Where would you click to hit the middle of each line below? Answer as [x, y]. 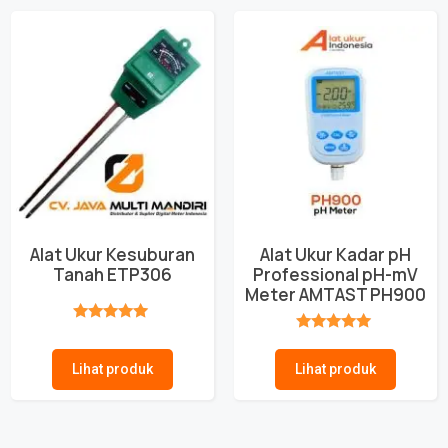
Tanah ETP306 [112, 274]
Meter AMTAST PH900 [335, 294]
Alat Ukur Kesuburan [112, 254]
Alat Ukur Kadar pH [335, 254]
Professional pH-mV [335, 274]
